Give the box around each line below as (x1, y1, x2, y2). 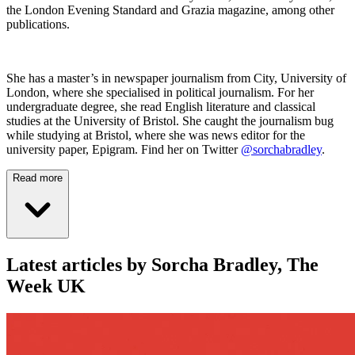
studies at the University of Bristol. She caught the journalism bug (6, 114, 334, 128)
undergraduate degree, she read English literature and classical (6, 100, 315, 114)
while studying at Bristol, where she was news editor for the (6, 128, 305, 143)
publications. (6, 17, 73, 32)
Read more (13, 172, 63, 185)
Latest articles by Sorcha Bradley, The (6, 254, 319, 276)
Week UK (6, 276, 86, 297)
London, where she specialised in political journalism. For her (6, 86, 314, 100)
